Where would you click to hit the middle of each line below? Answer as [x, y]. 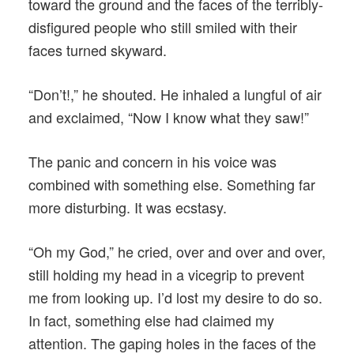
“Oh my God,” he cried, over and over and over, [177, 251]
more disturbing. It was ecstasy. [128, 207]
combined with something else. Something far [172, 184]
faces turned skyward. [98, 49]
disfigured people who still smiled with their [163, 26]
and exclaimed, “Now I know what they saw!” [169, 117]
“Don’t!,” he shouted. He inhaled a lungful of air [175, 94]
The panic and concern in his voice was [153, 161]
